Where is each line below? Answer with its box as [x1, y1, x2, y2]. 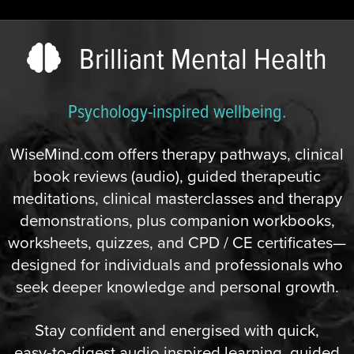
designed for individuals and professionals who [11, 252, 343, 277]
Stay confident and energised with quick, [35, 318, 319, 342]
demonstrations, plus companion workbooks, [19, 208, 335, 232]
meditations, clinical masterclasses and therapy [12, 186, 342, 210]
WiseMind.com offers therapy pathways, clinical [10, 141, 344, 166]
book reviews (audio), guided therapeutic [33, 164, 321, 188]
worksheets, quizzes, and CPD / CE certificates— [8, 230, 346, 254]
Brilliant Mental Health [73, 36, 327, 78]
